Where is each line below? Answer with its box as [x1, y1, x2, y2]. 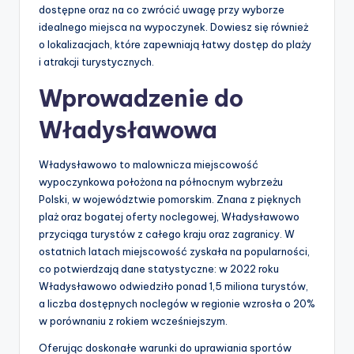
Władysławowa [39, 115, 217, 145]
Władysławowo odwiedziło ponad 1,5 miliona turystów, [39, 280, 308, 293]
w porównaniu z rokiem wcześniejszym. [39, 314, 228, 328]
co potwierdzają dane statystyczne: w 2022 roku [39, 262, 279, 276]
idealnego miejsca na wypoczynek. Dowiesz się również [39, 21, 308, 34]
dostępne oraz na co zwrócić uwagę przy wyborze [39, 3, 284, 17]
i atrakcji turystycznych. [39, 55, 154, 69]
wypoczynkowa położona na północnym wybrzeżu [39, 175, 283, 189]
